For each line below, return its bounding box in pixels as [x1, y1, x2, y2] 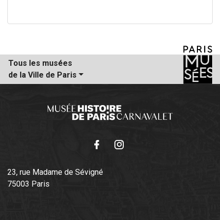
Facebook [91, 156, 128, 165]
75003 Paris [7, 179, 50, 189]
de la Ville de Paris [8, 70, 77, 80]
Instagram [113, 156, 151, 165]
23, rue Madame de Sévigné [7, 167, 103, 177]
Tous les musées [8, 58, 74, 68]
